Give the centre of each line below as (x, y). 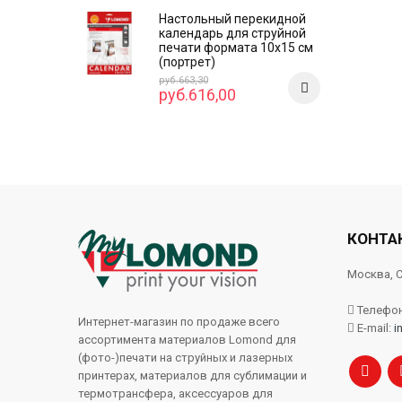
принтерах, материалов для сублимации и (192, 376)
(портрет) (187, 62)
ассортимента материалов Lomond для (187, 340)
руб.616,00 (197, 95)
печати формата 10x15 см (236, 48)
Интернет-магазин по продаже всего (179, 322)
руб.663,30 (184, 81)
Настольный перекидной (232, 19)
